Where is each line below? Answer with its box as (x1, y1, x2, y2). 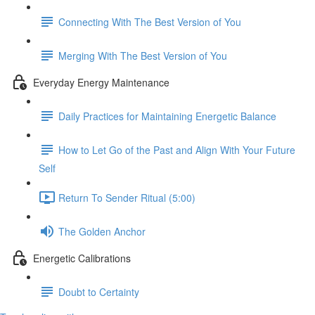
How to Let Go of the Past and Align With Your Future (58, 142, 295, 157)
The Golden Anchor (58, 224, 146, 238)
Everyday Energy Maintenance (33, 75, 169, 89)
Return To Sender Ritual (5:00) (58, 190, 195, 205)
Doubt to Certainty (58, 284, 139, 299)
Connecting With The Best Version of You (58, 14, 241, 29)
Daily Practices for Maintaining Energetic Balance (58, 108, 276, 123)
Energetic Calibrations (33, 250, 131, 265)
